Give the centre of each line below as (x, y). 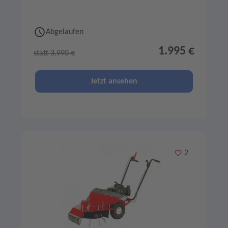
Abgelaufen (65, 32)
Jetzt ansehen (114, 81)
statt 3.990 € (54, 53)
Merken (186, 152)
